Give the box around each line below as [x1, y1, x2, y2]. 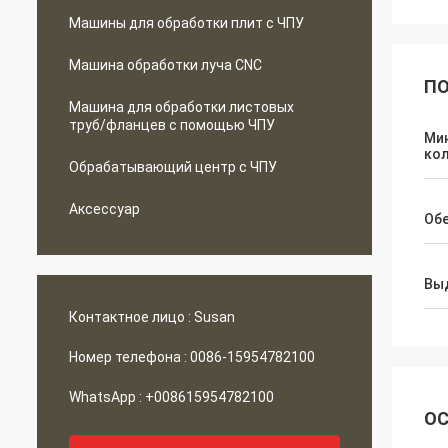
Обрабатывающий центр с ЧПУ [69, 159, 277, 175]
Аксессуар [69, 201, 140, 217]
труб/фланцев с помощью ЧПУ [69, 117, 275, 133]
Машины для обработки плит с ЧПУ [69, 15, 304, 31]
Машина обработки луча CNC [69, 57, 262, 73]
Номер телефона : [69, 349, 187, 365]
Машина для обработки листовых [69, 99, 294, 115]
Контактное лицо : [69, 309, 191, 325]
